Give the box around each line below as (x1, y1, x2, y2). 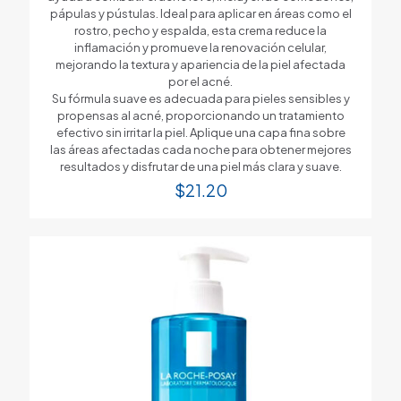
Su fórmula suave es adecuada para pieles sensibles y (51, 90, 350, 106)
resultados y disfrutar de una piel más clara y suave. (59, 158, 342, 174)
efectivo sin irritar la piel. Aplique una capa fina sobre (55, 124, 346, 140)
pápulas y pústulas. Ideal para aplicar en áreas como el (49, 5, 352, 21)
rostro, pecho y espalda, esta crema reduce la (74, 22, 327, 38)
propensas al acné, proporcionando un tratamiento (56, 107, 345, 123)
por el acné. (168, 73, 233, 89)
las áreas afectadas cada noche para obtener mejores (49, 141, 352, 157)
